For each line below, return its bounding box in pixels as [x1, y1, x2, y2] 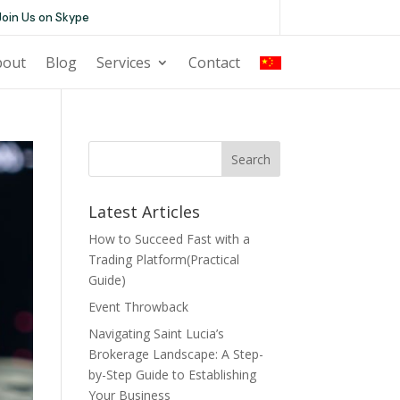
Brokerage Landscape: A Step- [87, 346, 263, 362]
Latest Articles [87, 201, 200, 222]
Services [96, 53, 151, 72]
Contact [187, 53, 240, 72]
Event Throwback [87, 298, 188, 315]
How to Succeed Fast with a [87, 230, 250, 247]
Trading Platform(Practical [87, 251, 239, 268]
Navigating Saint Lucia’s [87, 325, 224, 342]
